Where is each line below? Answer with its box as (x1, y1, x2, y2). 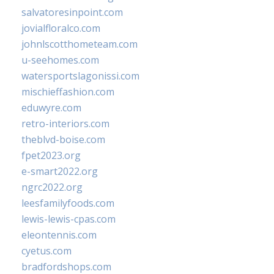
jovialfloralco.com (21, 21, 100, 35)
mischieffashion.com (21, 85, 114, 98)
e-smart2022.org (21, 165, 98, 178)
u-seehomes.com (21, 53, 99, 67)
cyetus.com (21, 244, 72, 257)
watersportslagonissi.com (21, 69, 139, 83)
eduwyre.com (21, 101, 81, 114)
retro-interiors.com (21, 117, 109, 130)
